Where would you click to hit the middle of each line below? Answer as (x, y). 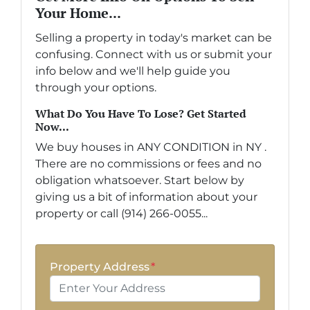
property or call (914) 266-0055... (121, 213)
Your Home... (78, 12)
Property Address (100, 266)
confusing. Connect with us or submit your (154, 54)
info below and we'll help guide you (133, 71)
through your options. (96, 87)
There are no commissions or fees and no (148, 163)
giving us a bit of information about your (146, 197)
